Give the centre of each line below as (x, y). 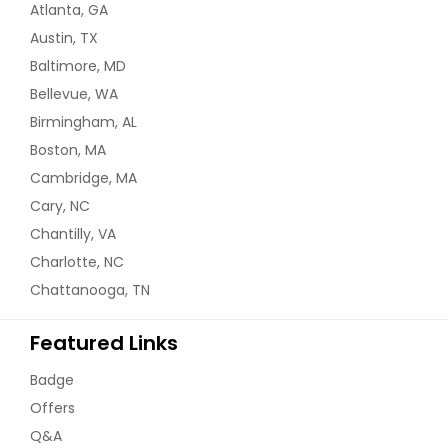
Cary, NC (60, 205)
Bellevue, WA (74, 93)
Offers (52, 407)
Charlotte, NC (77, 261)
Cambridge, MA (83, 177)
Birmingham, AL (83, 121)
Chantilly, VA (73, 233)
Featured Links (104, 342)
